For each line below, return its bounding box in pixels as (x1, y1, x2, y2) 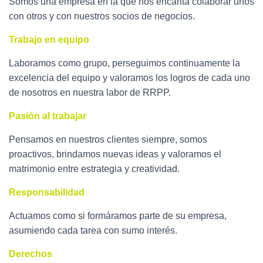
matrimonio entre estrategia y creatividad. (9, 164, 180, 174)
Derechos (9, 249, 52, 259)
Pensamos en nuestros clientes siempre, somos (9, 134, 207, 144)
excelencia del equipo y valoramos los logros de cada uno (9, 73, 250, 83)
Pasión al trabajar (9, 111, 86, 121)
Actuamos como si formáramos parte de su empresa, (9, 211, 227, 221)
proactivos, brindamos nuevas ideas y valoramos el (9, 149, 221, 159)
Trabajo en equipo (9, 35, 89, 45)
